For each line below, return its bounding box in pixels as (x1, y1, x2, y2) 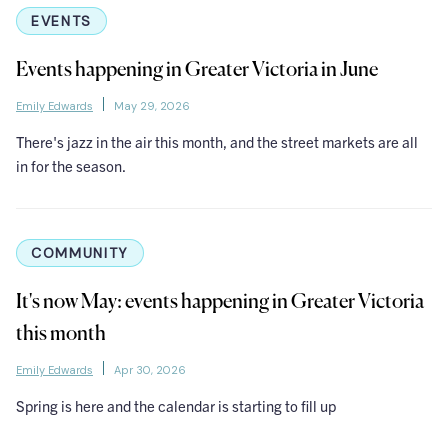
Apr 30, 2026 (114, 363, 186, 378)
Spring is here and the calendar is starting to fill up (16, 396, 336, 416)
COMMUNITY (31, 244, 130, 263)
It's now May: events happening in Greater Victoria (16, 292, 424, 314)
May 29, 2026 (114, 99, 190, 114)
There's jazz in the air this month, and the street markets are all (16, 132, 418, 152)
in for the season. (16, 156, 126, 176)
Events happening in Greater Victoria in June (16, 60, 378, 82)
